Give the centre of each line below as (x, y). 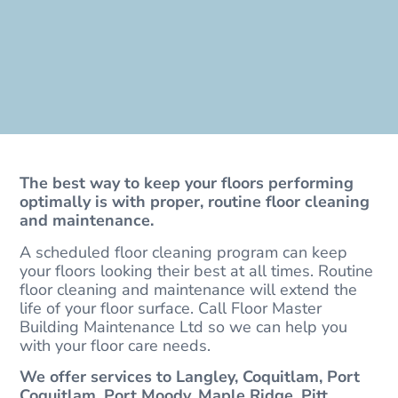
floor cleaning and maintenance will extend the (189, 289)
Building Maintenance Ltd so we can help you (184, 326)
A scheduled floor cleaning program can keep (184, 252)
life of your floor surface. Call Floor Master (171, 308)
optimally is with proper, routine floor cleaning (195, 202)
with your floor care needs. (115, 345)
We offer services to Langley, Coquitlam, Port (190, 377)
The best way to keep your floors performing (187, 183)
